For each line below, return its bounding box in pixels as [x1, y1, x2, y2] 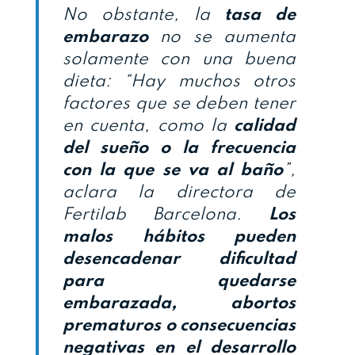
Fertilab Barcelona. [63, 206, 269, 224]
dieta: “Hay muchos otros [63, 73, 296, 91]
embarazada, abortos [63, 295, 296, 313]
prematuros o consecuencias [63, 317, 296, 335]
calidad [234, 117, 296, 136]
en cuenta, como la [63, 117, 234, 136]
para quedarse [63, 273, 296, 291]
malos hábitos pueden [63, 228, 296, 246]
